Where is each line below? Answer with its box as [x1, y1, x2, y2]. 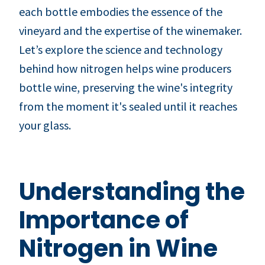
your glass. [19, 117, 71, 132]
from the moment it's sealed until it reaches [19, 98, 237, 114]
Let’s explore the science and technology [19, 41, 222, 57]
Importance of [19, 203, 189, 237]
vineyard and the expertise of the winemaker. [19, 22, 242, 38]
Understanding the [19, 174, 245, 208]
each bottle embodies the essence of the [19, 4, 222, 19]
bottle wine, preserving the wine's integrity [19, 79, 232, 95]
